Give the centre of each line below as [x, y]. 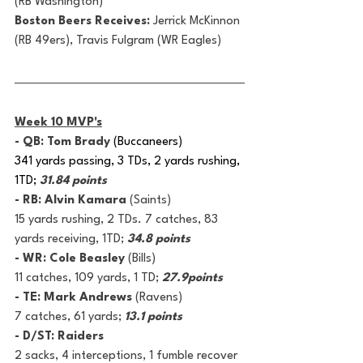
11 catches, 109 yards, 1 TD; [88, 278]
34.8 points [159, 239]
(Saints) [149, 200]
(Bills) [142, 258]
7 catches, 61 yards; [70, 317]
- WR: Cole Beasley [71, 258]
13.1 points [154, 317]
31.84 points [73, 181]
